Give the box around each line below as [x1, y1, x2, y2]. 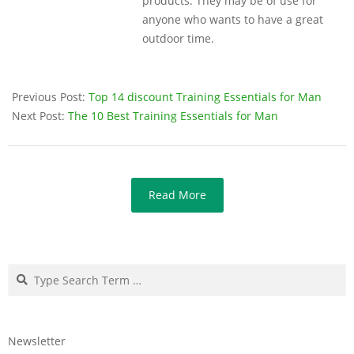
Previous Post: [12, 88, 88, 104]
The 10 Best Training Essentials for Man [68, 107, 278, 123]
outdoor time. [142, 30, 214, 46]
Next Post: [12, 107, 68, 123]
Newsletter [8, 333, 66, 348]
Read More [148, 186, 206, 202]
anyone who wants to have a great [142, 11, 323, 27]
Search [8, 263, 44, 279]
